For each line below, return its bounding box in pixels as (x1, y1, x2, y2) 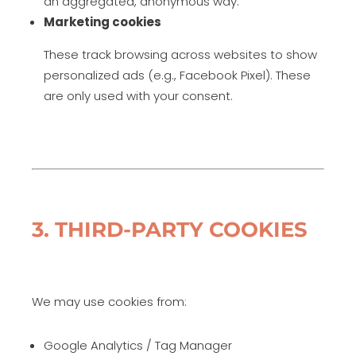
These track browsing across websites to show (44, 46, 317, 63)
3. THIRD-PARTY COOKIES (32, 217, 308, 242)
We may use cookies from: (32, 293, 187, 310)
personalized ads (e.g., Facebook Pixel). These (44, 67, 311, 83)
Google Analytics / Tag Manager (44, 337, 232, 354)
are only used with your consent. (44, 87, 233, 104)
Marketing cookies (44, 14, 161, 30)
